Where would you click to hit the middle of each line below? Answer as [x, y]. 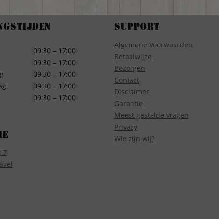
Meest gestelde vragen [152, 115]
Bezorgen [130, 68]
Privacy [126, 127]
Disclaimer [132, 91]
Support [137, 28]
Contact [127, 80]
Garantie [129, 103]
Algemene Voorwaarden [153, 44]
